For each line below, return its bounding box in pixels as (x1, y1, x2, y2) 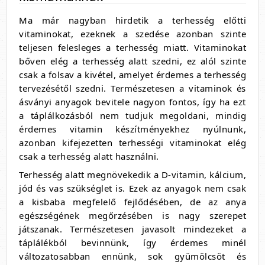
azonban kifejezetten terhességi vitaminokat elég (19, 137, 246, 149)
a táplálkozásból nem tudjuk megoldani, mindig (19, 109, 246, 122)
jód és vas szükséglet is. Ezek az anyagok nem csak (19, 182, 246, 195)
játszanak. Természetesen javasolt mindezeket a (19, 223, 246, 235)
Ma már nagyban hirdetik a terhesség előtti (19, 14, 246, 27)
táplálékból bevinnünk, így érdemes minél (19, 237, 246, 249)
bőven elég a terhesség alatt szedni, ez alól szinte (19, 55, 246, 67)
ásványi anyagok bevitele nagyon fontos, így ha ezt (19, 96, 246, 108)
